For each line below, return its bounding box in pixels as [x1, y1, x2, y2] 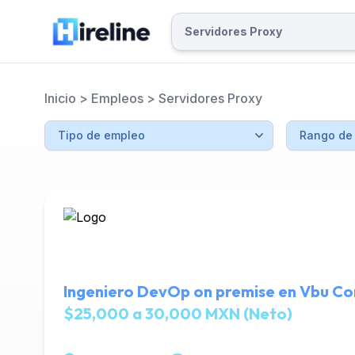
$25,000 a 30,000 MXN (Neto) [63, 303, 292, 323]
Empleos [91, 90, 143, 106]
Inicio [44, 90, 76, 106]
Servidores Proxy [158, 90, 262, 106]
